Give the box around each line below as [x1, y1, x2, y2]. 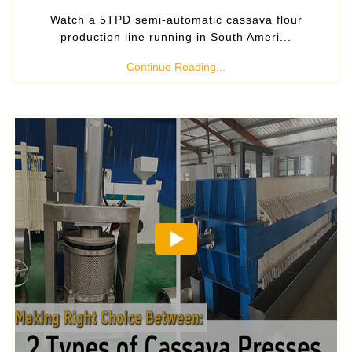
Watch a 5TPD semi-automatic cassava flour [49, 13, 302, 27]
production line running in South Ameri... [60, 31, 291, 44]
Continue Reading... [126, 60, 225, 74]
